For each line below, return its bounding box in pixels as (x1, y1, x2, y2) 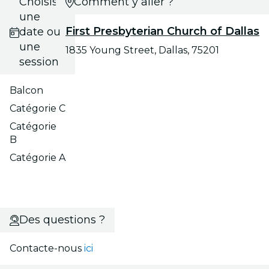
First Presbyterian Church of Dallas (65, 25, 259, 38)
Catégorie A (10, 152, 65, 164)
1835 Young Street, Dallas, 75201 (65, 44, 219, 56)
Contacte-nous (10, 243, 84, 255)
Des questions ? (19, 213, 105, 227)
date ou (19, 25, 61, 39)
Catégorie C (10, 103, 65, 115)
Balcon (10, 85, 43, 97)
